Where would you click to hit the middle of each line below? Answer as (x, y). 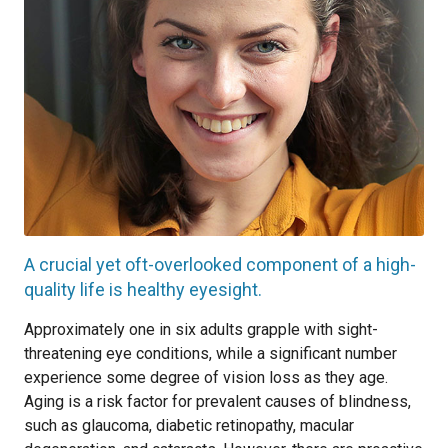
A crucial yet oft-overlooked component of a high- (220, 264)
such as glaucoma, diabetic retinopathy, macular (189, 425)
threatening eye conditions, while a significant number (210, 353)
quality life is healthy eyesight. (143, 289)
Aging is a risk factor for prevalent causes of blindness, (217, 401)
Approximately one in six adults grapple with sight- (201, 329)
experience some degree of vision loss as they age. (206, 377)
